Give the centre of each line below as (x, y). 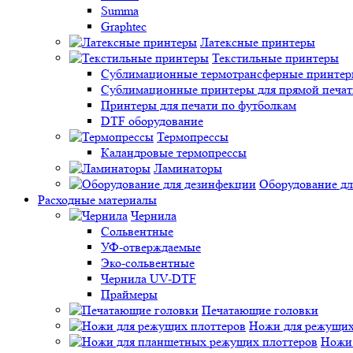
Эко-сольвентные (148, 263)
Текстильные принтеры (275, 58)
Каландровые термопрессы (174, 152)
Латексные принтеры (258, 42)
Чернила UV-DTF (149, 279)
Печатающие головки (260, 310)
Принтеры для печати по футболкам (199, 105)
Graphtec (124, 26)
